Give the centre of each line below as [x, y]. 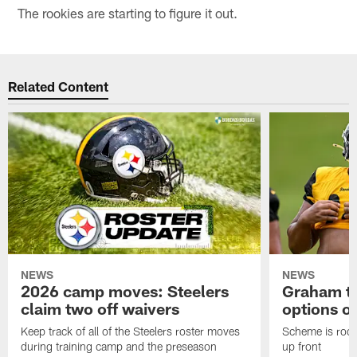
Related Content [59, 86]
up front [301, 347]
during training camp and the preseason [119, 347]
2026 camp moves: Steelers [125, 291]
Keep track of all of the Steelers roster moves [131, 331]
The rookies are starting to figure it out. [128, 13]
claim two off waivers [100, 309]
